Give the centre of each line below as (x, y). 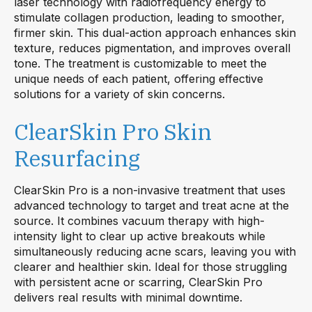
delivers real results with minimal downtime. (128, 297)
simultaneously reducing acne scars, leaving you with (155, 251)
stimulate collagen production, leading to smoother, (149, 17)
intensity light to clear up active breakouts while (140, 236)
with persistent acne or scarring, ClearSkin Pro (138, 282)
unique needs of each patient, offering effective (139, 78)
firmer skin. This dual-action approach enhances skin (155, 32)
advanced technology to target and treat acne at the (151, 205)
